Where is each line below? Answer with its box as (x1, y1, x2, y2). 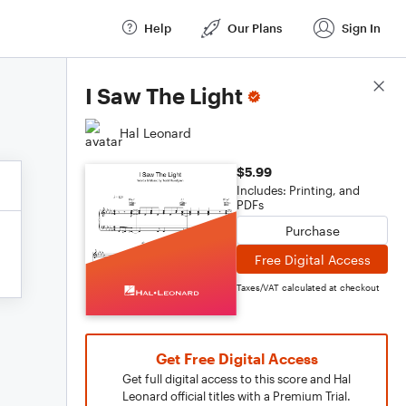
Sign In (342, 20, 381, 35)
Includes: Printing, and (237, 183, 360, 198)
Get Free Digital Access (155, 350, 318, 367)
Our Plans (227, 20, 282, 35)
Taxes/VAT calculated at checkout (237, 282, 380, 293)
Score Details (307, 79, 388, 95)
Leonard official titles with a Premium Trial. (122, 389, 351, 403)
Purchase (285, 222, 340, 238)
